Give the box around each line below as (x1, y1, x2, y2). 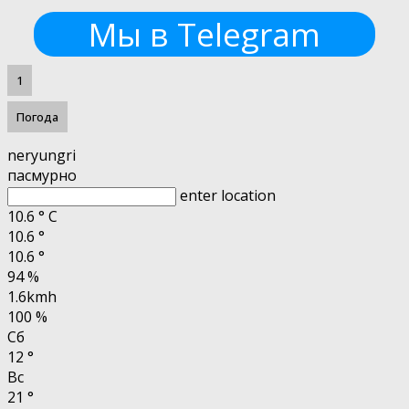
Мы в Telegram (89, 13, 320, 57)
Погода (16, 108, 58, 125)
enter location (180, 184, 276, 205)
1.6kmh (7, 286, 57, 307)
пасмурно (7, 164, 77, 185)
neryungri (7, 144, 76, 165)
